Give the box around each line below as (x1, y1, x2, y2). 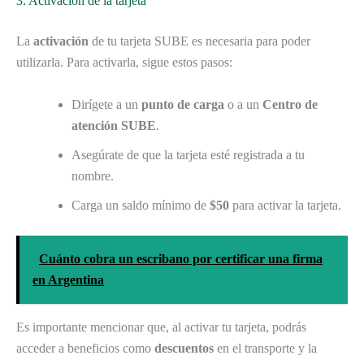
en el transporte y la (214, 340, 317, 355)
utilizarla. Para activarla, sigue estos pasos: (16, 55, 232, 70)
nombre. (71, 168, 114, 183)
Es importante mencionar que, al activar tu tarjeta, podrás (16, 319, 306, 334)
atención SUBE (71, 118, 156, 132)
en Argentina (32, 272, 104, 287)
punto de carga (141, 97, 224, 111)
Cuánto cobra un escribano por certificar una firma (39, 251, 323, 266)
